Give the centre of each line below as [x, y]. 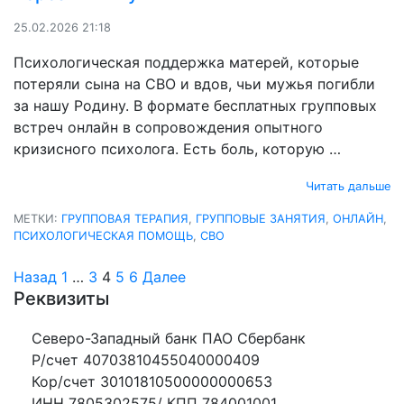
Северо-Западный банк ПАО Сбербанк [169, 338]
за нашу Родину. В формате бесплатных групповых [195, 105]
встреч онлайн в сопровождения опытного [168, 127]
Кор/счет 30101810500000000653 [152, 381]
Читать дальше [348, 186]
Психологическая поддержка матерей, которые [186, 62]
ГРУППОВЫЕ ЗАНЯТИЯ [261, 218]
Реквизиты [61, 298]
